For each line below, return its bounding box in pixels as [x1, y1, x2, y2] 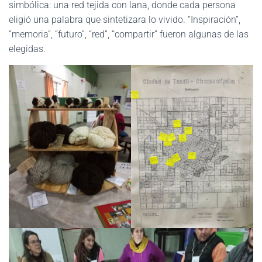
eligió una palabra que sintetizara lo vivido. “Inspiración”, [9, 14, 240, 26]
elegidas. [9, 43, 46, 55]
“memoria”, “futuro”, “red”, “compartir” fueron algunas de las [9, 29, 249, 40]
